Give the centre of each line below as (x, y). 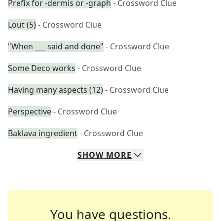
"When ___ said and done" (56, 46)
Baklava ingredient (43, 133)
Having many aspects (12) (55, 90)
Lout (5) (22, 25)
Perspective (30, 111)
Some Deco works (42, 68)
